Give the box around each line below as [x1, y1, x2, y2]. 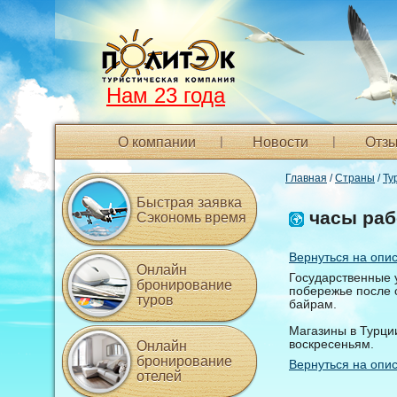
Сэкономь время [136, 210, 246, 225]
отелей [136, 369, 182, 384]
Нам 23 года [106, 83, 225, 107]
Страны [335, 172, 375, 184]
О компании [118, 135, 196, 150]
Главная [285, 172, 327, 184]
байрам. [289, 297, 337, 311]
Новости [253, 135, 308, 150]
